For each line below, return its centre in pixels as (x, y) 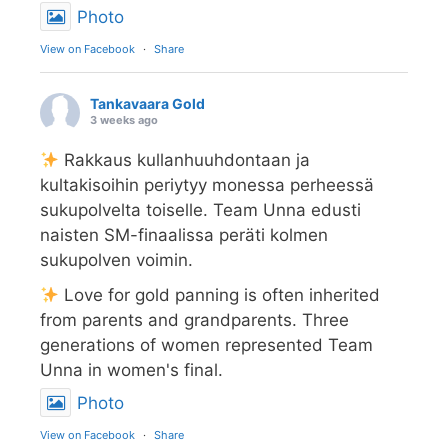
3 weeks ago (124, 120)
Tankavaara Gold (147, 104)
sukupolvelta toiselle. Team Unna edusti (200, 210)
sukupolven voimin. (116, 260)
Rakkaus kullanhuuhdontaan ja (185, 160)
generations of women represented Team (206, 345)
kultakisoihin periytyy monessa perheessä (207, 185)
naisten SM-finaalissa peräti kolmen (184, 235)
